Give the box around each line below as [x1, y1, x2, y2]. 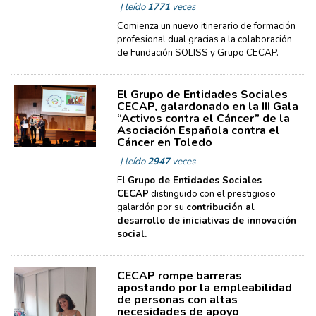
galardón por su [116, 201, 186, 214]
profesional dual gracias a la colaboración [116, 33, 292, 46]
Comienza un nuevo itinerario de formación [116, 20, 296, 32]
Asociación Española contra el [116, 123, 280, 138]
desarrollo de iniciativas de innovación [116, 214, 296, 227]
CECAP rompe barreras [116, 268, 242, 284]
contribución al [186, 201, 255, 214]
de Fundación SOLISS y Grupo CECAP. [116, 47, 281, 59]
